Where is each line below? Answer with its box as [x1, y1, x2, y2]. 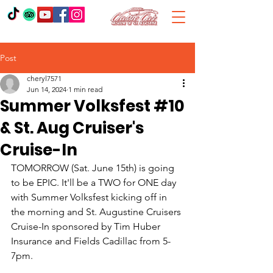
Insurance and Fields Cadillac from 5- [11, 235, 171, 247]
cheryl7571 [27, 74, 62, 83]
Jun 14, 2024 [27, 85, 66, 94]
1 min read [68, 85, 102, 94]
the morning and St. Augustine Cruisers [11, 206, 183, 218]
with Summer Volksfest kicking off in [11, 191, 169, 203]
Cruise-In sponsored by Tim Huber [11, 221, 163, 232]
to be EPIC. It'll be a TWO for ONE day [11, 177, 179, 188]
